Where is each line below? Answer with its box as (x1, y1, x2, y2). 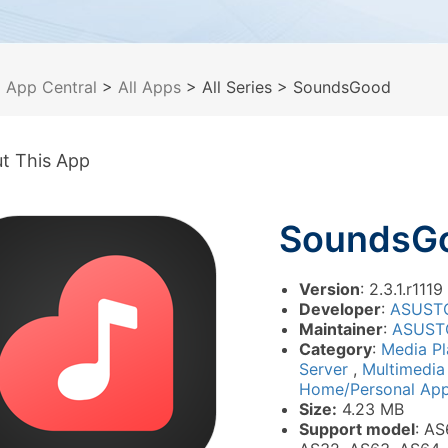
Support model (299, 419, 415, 439)
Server (299, 359, 353, 379)
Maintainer (299, 319, 383, 339)
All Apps (118, 77, 181, 97)
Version (299, 279, 360, 299)
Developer (299, 299, 381, 319)
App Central (6, 77, 97, 97)
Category (299, 339, 372, 359)
